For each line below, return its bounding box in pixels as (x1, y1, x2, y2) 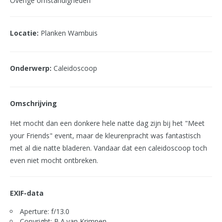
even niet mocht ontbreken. (10, 156, 98, 165)
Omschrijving (10, 99, 57, 108)
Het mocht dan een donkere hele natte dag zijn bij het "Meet (10, 118, 205, 128)
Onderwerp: (10, 63, 52, 73)
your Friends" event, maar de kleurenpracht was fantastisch (10, 131, 201, 140)
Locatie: (10, 28, 39, 38)
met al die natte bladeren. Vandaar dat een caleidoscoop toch (10, 143, 207, 153)
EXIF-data (10, 188, 44, 198)
